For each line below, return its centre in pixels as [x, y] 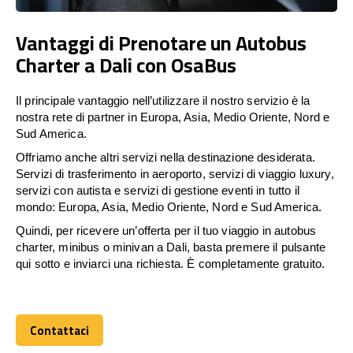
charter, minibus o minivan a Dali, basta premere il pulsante [171, 247]
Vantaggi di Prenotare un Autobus [161, 43]
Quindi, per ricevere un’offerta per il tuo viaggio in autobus [166, 230]
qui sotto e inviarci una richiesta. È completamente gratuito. [171, 263]
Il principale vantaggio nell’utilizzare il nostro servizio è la [163, 100]
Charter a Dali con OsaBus [126, 65]
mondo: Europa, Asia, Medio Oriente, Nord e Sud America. [169, 206]
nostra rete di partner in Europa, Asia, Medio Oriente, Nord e [173, 117]
